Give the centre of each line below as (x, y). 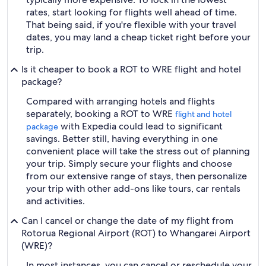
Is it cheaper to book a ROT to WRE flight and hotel (131, 69)
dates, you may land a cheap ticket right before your (138, 37)
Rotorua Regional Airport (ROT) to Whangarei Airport (136, 233)
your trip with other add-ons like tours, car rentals (133, 189)
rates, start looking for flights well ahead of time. (132, 12)
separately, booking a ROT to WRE (101, 114)
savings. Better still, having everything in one (122, 139)
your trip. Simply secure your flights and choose (129, 164)
